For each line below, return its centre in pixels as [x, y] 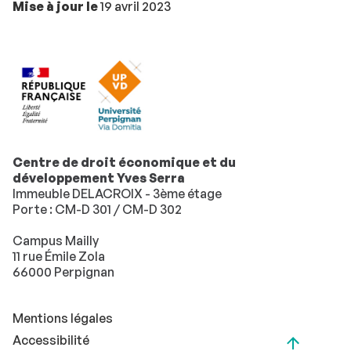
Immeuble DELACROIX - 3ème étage [117, 194]
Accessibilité [51, 340]
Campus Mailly [56, 241]
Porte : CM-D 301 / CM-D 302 [97, 210]
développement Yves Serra [99, 178]
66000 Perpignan [63, 272]
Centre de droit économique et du [124, 163]
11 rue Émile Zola [59, 257]
